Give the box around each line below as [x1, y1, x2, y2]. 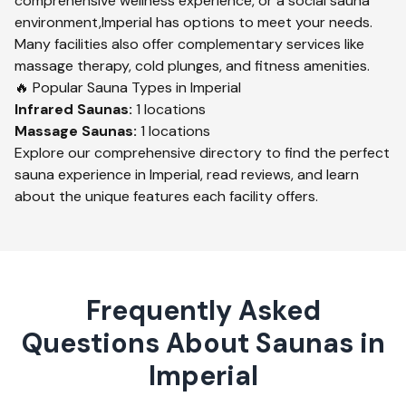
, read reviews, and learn [200, 165, 359, 184]
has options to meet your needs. [152, 13, 372, 32]
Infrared [14, 100, 73, 119]
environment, [14, 13, 101, 32]
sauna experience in [14, 165, 150, 184]
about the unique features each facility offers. [14, 187, 318, 206]
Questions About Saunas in [21, 325, 385, 361]
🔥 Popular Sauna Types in [14, 78, 190, 97]
